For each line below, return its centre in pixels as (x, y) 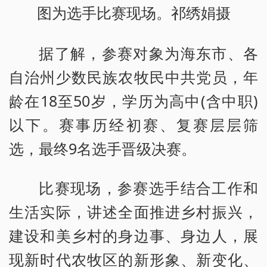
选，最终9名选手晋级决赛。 (103, 148)
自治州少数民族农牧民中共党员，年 (133, 77)
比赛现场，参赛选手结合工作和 (148, 187)
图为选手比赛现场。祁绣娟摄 (133, 13)
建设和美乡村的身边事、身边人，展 (133, 235)
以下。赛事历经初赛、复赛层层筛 (133, 124)
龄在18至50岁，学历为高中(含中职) (133, 100)
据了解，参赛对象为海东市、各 (148, 53)
